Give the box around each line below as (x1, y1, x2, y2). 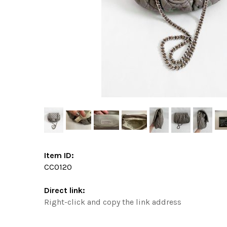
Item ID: (44, 150, 74, 160)
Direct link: (44, 185, 85, 195)
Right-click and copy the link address (44, 197, 181, 207)
